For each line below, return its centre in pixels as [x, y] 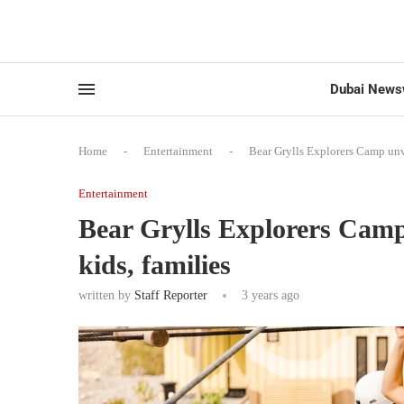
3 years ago [269, 295]
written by [106, 295]
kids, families [155, 264]
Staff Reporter [171, 295]
